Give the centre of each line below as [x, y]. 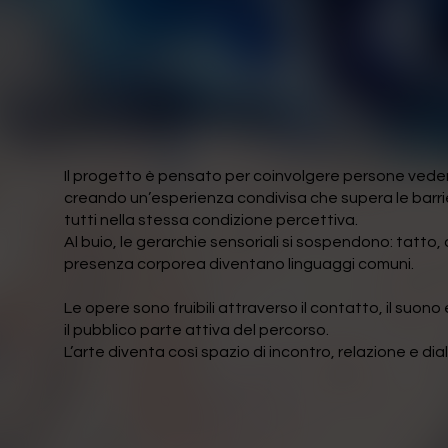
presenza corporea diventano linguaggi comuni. [239, 264]
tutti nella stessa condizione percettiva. [211, 220]
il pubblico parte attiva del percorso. [197, 330]
